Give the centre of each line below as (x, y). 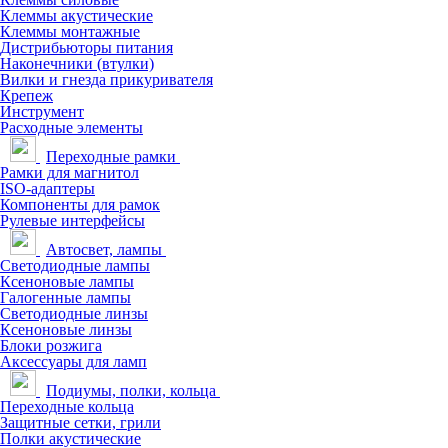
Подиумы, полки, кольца (131, 390)
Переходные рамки (111, 156)
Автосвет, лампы (104, 249)
